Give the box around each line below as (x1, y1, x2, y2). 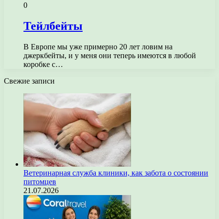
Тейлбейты (23, 19, 83, 32)
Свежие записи (4, 76, 55, 85)
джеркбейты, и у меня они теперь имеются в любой (23, 51, 196, 60)
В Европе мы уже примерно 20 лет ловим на (23, 42, 173, 51)
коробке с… (23, 60, 63, 68)
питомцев (23, 177, 56, 186)
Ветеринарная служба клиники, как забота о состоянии (23, 168, 208, 177)
